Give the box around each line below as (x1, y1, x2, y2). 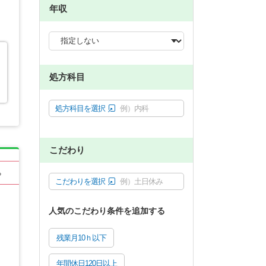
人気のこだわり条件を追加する (49, 205, 165, 216)
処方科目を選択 (55, 103, 105, 113)
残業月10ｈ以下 (56, 233, 106, 242)
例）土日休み (120, 176, 163, 186)
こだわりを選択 (55, 176, 105, 186)
